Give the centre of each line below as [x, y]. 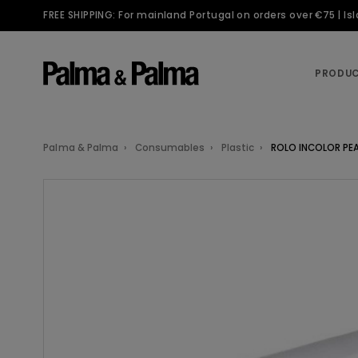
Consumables [170, 147]
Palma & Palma [81, 147]
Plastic [237, 147]
